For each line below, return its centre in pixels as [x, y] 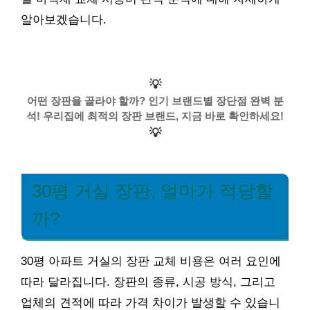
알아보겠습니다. [64, 20]
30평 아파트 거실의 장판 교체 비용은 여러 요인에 [151, 261]
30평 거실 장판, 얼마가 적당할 [153, 191]
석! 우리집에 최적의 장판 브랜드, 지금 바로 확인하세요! [155, 116]
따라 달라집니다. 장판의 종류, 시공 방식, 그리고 [148, 282]
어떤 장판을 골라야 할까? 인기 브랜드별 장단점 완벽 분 [155, 100]
